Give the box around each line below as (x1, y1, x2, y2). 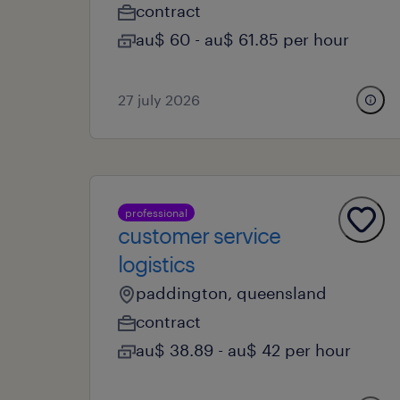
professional (125, 206, 187, 219)
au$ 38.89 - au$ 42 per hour (136, 340, 351, 360)
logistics (118, 251, 195, 277)
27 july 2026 (118, 91, 200, 108)
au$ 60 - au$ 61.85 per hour (136, 29, 349, 49)
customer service (118, 222, 280, 248)
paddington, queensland (136, 283, 327, 303)
